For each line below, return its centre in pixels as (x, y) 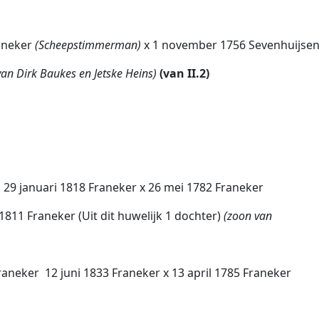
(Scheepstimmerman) (89, 45)
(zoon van (248, 216)
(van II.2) (184, 73)
